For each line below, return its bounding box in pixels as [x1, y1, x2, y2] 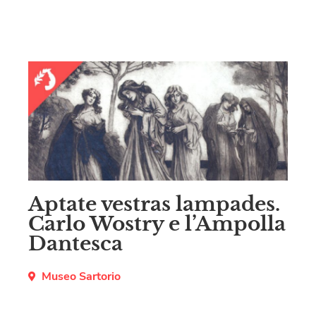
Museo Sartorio [42, 268, 121, 284]
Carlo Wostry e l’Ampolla [28, 211, 286, 236]
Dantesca [28, 231, 123, 256]
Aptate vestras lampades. [28, 191, 280, 217]
